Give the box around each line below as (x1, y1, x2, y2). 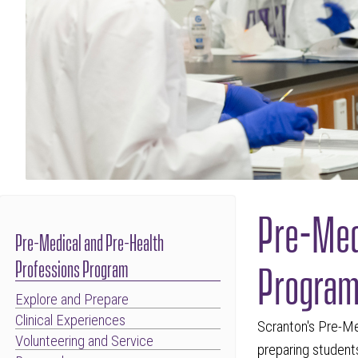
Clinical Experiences (14, 311, 125, 329)
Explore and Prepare (14, 290, 129, 308)
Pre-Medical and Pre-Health (14, 228, 164, 253)
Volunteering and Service (14, 332, 153, 350)
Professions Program (14, 254, 129, 280)
